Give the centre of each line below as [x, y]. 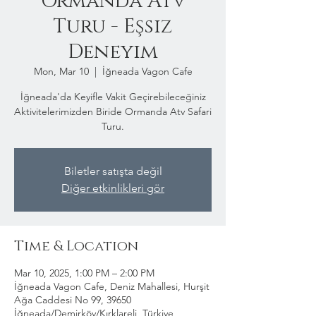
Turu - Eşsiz [113, 26]
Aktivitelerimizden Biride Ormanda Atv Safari [113, 111]
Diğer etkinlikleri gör [113, 188]
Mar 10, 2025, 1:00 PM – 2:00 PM [84, 273]
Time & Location [76, 246]
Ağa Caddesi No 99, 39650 [73, 300]
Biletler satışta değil [113, 171]
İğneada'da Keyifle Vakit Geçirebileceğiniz [113, 97]
